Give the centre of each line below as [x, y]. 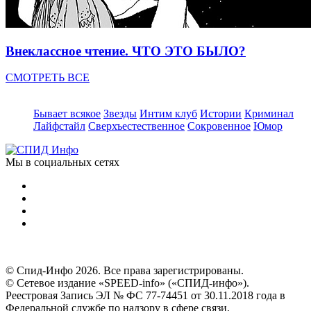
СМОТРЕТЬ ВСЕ [48, 78]
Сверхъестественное [136, 126]
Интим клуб [168, 114]
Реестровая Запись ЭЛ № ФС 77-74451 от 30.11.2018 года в [145, 296]
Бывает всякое [67, 114]
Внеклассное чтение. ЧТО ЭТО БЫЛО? [126, 51]
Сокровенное [219, 126]
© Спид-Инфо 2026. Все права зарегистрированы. [125, 271]
